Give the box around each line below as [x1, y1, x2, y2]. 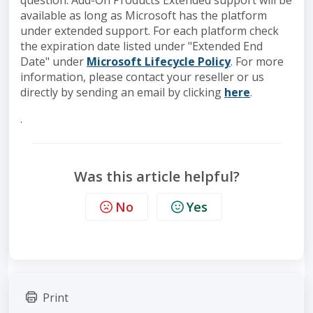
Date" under [20, 54, 87, 69]
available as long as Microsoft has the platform [20, 8, 267, 23]
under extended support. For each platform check [20, 23, 279, 38]
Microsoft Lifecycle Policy [87, 54, 231, 69]
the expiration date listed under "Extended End [20, 38, 263, 54]
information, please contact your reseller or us [20, 69, 264, 85]
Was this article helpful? [73, 167, 240, 186]
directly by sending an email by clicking [20, 85, 224, 100]
